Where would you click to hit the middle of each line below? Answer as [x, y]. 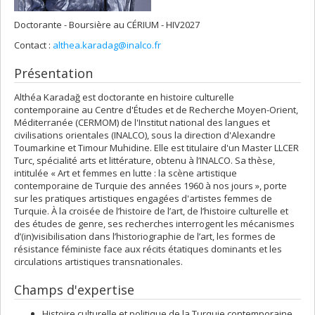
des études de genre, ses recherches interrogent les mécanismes [154, 224]
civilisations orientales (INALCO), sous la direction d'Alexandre [145, 135]
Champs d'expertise [74, 290]
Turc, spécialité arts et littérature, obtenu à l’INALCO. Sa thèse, [144, 160]
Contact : [33, 45]
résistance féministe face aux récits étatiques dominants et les [148, 249]
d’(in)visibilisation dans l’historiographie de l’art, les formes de [145, 236]
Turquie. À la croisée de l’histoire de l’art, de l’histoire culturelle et [151, 211]
